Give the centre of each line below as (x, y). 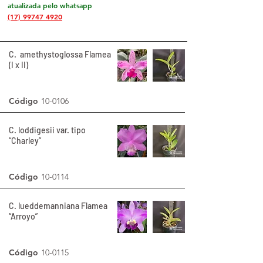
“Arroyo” (23, 216)
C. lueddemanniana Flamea (58, 206)
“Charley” (25, 141)
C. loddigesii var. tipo (47, 130)
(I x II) (18, 65)
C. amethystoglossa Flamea (60, 54)
